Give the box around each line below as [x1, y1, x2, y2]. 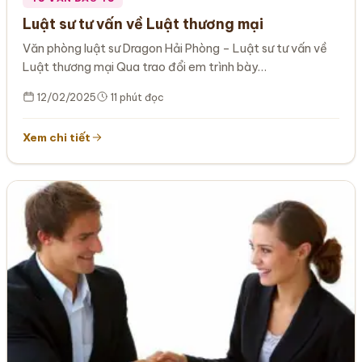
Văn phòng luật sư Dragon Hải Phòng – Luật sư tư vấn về [23, 41, 328, 57]
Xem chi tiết [23, 130, 91, 145]
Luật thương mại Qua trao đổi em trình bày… [23, 60, 267, 75]
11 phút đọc [108, 91, 165, 104]
